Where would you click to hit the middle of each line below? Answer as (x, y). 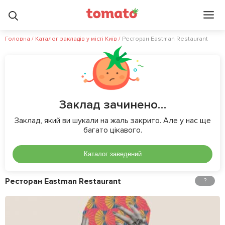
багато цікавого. (113, 130)
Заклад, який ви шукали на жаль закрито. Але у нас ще (113, 121)
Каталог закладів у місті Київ (76, 39)
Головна (18, 39)
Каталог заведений (113, 154)
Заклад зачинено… (113, 105)
